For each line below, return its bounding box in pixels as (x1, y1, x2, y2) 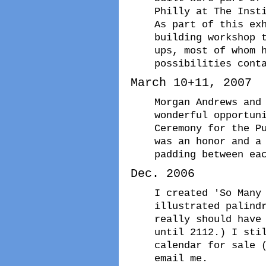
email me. (154, 252, 208, 264)
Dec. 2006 (131, 166, 195, 180)
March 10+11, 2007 (131, 75, 252, 90)
